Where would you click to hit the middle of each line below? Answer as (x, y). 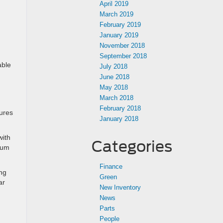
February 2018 (120, 108)
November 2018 (122, 46)
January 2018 (119, 119)
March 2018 (116, 98)
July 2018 (113, 66)
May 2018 (114, 87)
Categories (132, 146)
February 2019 (120, 25)
